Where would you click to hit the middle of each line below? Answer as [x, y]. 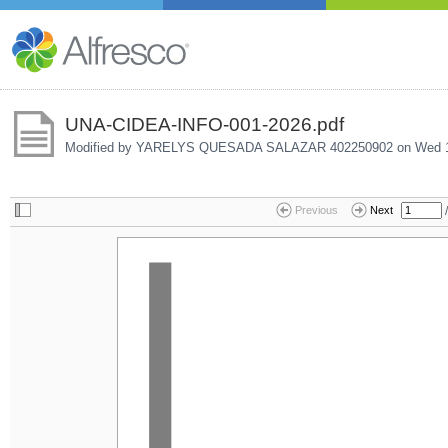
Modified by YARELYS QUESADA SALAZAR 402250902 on [239, 147]
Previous [317, 210]
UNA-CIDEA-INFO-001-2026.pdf [204, 124]
